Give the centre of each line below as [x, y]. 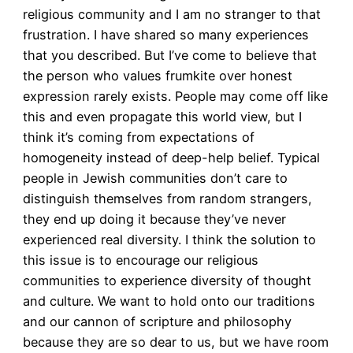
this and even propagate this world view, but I [162, 117]
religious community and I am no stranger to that [171, 14]
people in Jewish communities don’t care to [155, 178]
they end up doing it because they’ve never [154, 219]
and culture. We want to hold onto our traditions [169, 301]
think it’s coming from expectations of [138, 137]
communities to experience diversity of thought [167, 281]
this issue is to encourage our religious [140, 260]
